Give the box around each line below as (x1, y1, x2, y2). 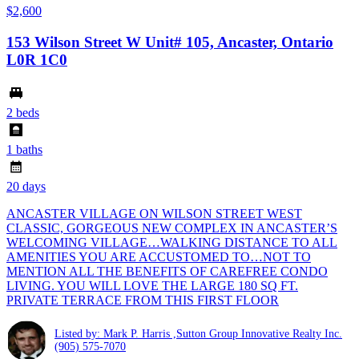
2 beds (6, 106, 39, 120)
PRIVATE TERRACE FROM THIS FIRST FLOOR (6, 293, 279, 308)
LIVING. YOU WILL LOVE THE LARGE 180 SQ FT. (6, 279, 298, 293)
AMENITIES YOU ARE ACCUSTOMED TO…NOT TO (6, 250, 311, 264)
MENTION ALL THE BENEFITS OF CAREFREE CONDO (6, 264, 328, 279)
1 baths (6, 143, 42, 157)
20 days (6, 179, 46, 194)
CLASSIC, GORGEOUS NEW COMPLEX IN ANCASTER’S (6, 221, 337, 236)
